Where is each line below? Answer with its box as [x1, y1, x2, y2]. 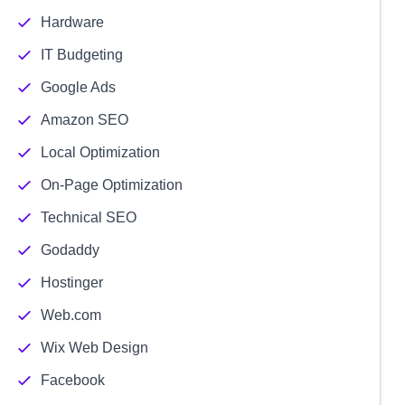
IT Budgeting [40, 47, 123, 62]
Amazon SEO [40, 112, 128, 127]
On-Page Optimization [40, 177, 183, 193]
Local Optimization [40, 145, 160, 160]
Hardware [40, 14, 104, 30]
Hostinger [40, 275, 103, 290]
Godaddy [40, 242, 99, 258]
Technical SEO [40, 210, 137, 225]
